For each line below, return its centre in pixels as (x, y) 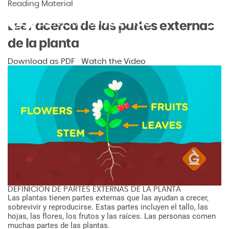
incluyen (155, 207)
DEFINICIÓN (29, 190)
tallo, (187, 207)
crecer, (197, 198)
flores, (53, 216)
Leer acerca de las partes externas (111, 27)
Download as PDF (41, 62)
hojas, (18, 216)
